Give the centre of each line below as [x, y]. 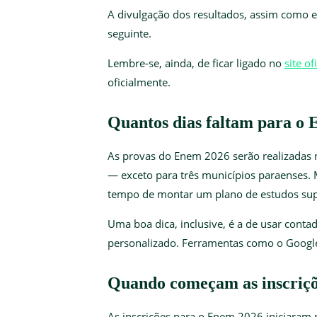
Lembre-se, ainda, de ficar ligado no [196, 63]
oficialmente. [139, 82]
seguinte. [129, 33]
